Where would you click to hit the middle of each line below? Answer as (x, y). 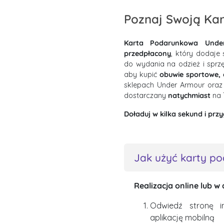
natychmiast (189, 95)
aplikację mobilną (182, 217)
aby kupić (142, 74)
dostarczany (146, 95)
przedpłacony (147, 53)
